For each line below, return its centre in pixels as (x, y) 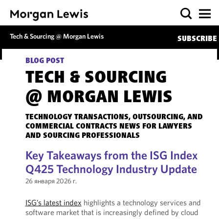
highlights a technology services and (141, 202)
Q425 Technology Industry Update (111, 169)
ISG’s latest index (53, 202)
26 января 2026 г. (51, 181)
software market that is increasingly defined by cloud (112, 212)
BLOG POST (44, 61)
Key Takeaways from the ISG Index (111, 155)
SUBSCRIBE (197, 39)
